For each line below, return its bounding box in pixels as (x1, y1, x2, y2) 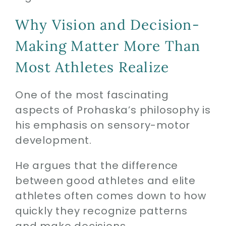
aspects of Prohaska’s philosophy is (15, 102, 211, 117)
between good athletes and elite (15, 173, 196, 188)
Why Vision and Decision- (15, 15, 200, 34)
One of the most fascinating (15, 87, 169, 102)
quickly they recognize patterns (15, 203, 188, 218)
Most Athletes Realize (15, 58, 169, 76)
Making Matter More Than (15, 36, 201, 55)
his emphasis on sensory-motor (15, 118, 191, 132)
